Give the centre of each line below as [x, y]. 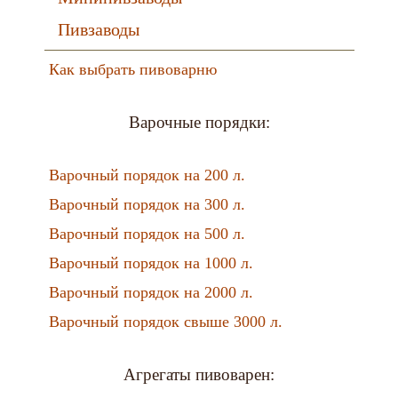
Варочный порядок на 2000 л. [151, 292]
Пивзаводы [98, 29]
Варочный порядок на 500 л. [147, 234]
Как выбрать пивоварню [132, 69]
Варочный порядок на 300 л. [147, 204]
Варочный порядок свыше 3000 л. [165, 322]
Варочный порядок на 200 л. [147, 175]
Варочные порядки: [199, 122]
